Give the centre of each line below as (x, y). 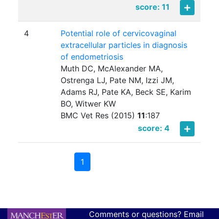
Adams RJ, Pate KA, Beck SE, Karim (126, 92)
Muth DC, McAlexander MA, (112, 69)
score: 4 (154, 128)
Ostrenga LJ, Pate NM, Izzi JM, (118, 80)
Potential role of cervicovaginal (119, 33)
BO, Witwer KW (88, 104)
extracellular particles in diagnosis (124, 45)
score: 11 (153, 7)
